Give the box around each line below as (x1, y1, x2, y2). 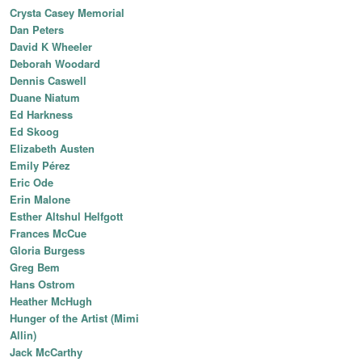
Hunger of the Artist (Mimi (10, 310, 139, 326)
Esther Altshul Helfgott (10, 208, 123, 225)
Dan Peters (10, 22, 64, 38)
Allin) (10, 327, 36, 343)
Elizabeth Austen (10, 141, 95, 157)
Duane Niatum (10, 90, 80, 106)
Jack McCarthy (10, 344, 82, 360)
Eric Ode (10, 175, 53, 191)
